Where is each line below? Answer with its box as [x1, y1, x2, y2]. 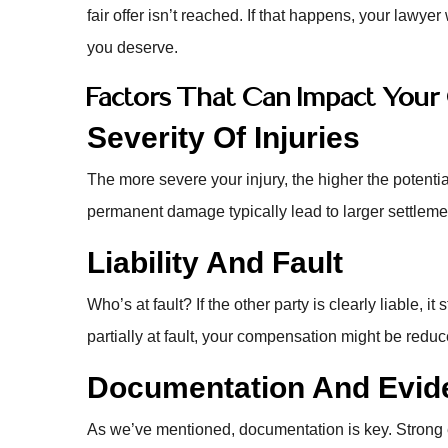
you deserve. [87, 39, 178, 56]
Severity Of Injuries [87, 121, 360, 154]
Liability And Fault [87, 246, 343, 279]
